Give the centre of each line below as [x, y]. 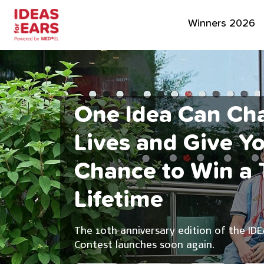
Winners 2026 [222, 23]
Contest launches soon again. [144, 244]
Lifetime [119, 200]
